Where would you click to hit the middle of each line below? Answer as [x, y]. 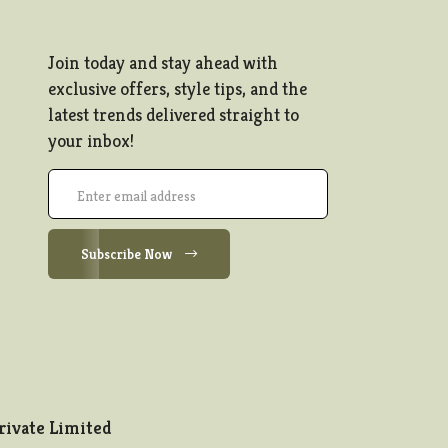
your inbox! [90, 141]
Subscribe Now [127, 254]
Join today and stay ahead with [162, 63]
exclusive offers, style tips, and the [177, 89]
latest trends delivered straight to [173, 115]
